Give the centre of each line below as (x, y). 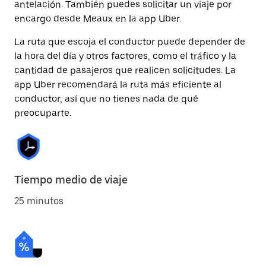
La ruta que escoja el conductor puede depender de (130, 42)
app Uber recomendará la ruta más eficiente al (118, 85)
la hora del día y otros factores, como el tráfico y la (125, 56)
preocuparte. (43, 113)
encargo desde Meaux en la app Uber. (98, 19)
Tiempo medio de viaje (71, 180)
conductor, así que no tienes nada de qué (106, 99)
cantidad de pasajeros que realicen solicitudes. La (125, 70)
